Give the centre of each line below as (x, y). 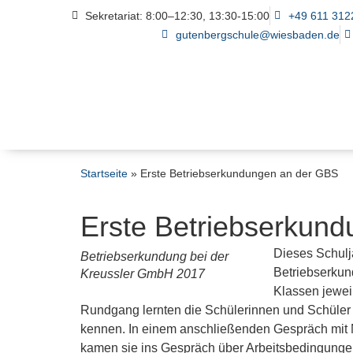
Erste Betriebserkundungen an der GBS (239, 174)
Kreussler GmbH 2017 (143, 274)
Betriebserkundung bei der (154, 257)
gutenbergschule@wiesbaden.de (257, 35)
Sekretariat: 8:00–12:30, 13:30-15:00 (178, 16)
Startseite (104, 174)
